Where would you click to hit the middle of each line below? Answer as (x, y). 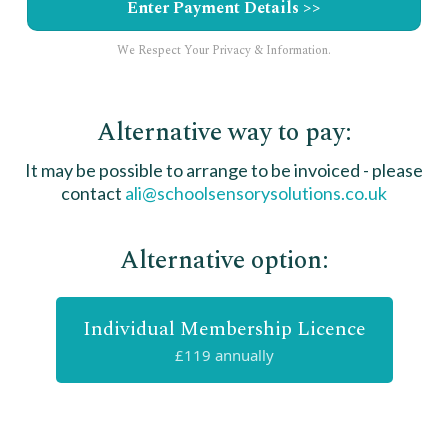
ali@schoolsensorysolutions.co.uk (256, 193)
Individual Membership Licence (224, 329)
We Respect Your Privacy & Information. (224, 50)
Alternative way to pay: (224, 133)
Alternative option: (224, 261)
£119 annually (224, 355)
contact (93, 193)
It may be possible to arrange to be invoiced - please (224, 170)
